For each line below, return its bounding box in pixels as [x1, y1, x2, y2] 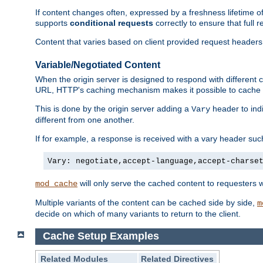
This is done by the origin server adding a [35, 104, 191, 114]
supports [35, 18, 70, 28]
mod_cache [35, 179, 77, 189]
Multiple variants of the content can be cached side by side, [35, 198, 257, 208]
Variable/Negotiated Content [35, 59, 160, 70]
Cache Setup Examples [42, 230, 159, 242]
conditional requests [70, 18, 153, 28]
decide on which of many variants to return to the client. [35, 209, 241, 219]
